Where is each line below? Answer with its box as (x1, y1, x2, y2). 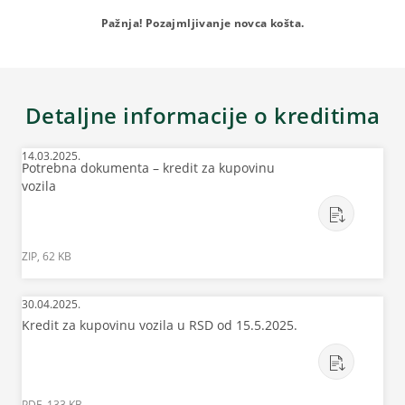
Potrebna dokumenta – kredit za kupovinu (22, 159, 275, 177)
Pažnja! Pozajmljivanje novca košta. (100, 15, 305, 32)
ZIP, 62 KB (22, 249, 71, 265)
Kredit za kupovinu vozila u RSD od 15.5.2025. (22, 316, 297, 334)
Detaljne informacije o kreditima (24, 100, 381, 131)
